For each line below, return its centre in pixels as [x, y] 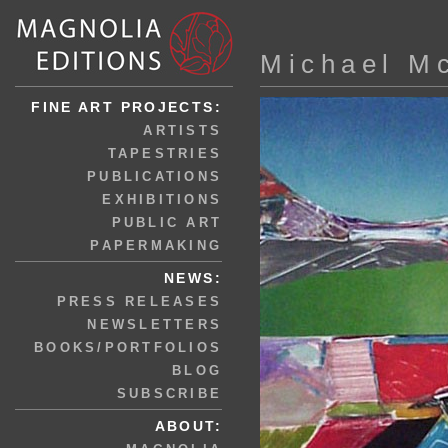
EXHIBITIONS [162, 199]
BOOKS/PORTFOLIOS [128, 347]
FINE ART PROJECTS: [126, 107]
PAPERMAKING [156, 245]
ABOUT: [188, 426]
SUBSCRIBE [169, 393]
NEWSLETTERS [154, 324]
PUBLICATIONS [154, 176]
